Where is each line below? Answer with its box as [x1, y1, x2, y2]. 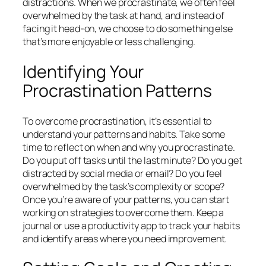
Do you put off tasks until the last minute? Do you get [23, 153, 242, 167]
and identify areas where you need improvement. [23, 232, 227, 245]
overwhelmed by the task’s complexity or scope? [23, 179, 225, 193]
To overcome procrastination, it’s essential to [23, 114, 212, 128]
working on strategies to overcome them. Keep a [23, 205, 224, 219]
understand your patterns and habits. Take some [23, 127, 226, 141]
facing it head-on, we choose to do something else [23, 22, 233, 36]
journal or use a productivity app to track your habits [23, 218, 240, 232]
